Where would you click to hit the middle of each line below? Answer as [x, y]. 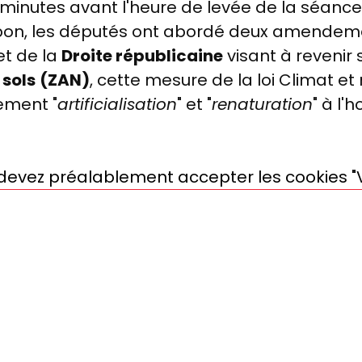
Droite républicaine [142, 56]
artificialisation [117, 105]
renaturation [262, 105]
